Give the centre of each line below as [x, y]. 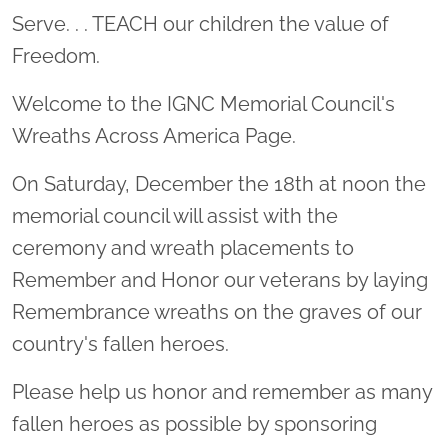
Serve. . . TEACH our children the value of [200, 24]
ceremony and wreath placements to [183, 248]
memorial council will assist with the [175, 216]
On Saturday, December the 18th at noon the [219, 184]
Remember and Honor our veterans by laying [220, 280]
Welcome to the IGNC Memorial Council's [203, 104]
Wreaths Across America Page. [156, 136]
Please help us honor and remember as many [222, 392]
